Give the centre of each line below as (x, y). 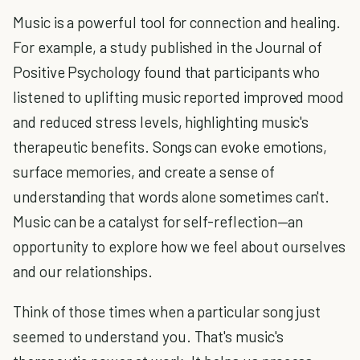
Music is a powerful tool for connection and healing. (177, 22)
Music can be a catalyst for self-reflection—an (158, 221)
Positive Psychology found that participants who (167, 72)
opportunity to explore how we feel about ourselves (180, 246)
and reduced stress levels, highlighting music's (161, 122)
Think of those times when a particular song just (167, 311)
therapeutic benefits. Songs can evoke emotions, (170, 147)
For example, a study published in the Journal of (168, 47)
